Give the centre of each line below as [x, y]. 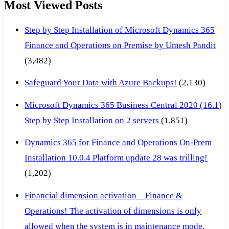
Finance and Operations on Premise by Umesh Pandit [120, 45]
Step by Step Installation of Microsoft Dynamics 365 [120, 30]
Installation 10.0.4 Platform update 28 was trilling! [116, 158]
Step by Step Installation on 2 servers [92, 120]
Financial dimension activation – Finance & [104, 195]
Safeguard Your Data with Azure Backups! [101, 83]
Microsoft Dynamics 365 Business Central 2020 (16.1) [123, 105]
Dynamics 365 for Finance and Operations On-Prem [118, 143]
